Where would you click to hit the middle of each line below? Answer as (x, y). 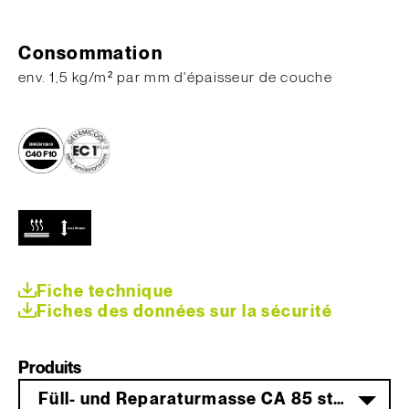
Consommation (91, 54)
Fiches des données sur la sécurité (184, 312)
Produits (50, 369)
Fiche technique (105, 292)
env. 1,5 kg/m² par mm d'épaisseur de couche (176, 78)
